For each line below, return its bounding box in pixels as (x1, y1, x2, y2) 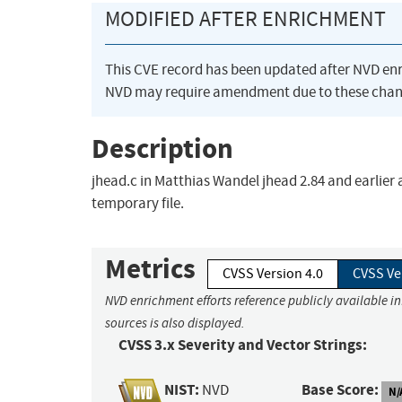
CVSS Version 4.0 (223, 265, 323, 284)
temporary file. (92, 194, 184, 214)
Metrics (105, 250, 196, 288)
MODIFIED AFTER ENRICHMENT (105, 5, 386, 33)
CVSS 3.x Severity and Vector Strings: (118, 335, 367, 356)
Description (92, 129, 233, 167)
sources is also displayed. (105, 315, 245, 332)
